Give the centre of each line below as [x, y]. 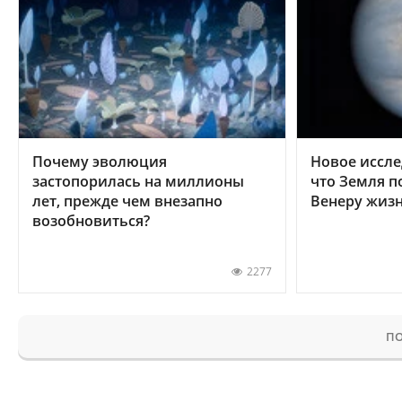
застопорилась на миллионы [138, 181]
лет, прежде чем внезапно [127, 201]
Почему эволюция [100, 161]
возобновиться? [91, 220]
